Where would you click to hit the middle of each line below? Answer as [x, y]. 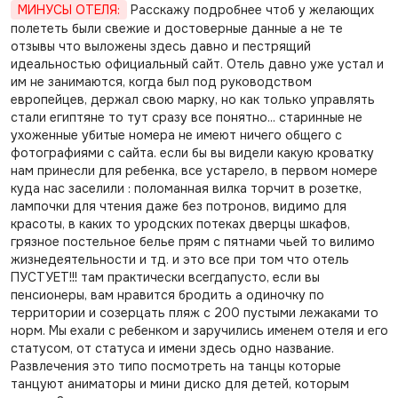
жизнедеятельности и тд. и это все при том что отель [179, 259]
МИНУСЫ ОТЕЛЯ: [68, 10]
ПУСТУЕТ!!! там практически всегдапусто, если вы [165, 277]
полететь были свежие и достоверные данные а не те [176, 28]
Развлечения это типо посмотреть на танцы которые [175, 366]
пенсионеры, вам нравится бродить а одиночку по [167, 295]
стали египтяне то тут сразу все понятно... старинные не [186, 117]
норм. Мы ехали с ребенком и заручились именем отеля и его [199, 330]
